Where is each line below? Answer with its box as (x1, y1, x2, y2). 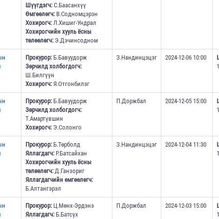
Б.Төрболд (51, 141, 80, 149)
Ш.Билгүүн (25, 71, 54, 79)
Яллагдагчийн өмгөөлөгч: (25, 176, 93, 184)
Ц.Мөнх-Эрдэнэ (51, 202, 94, 210)
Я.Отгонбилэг (51, 80, 89, 88)
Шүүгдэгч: (25, 1, 52, 9)
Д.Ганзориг (53, 167, 85, 175)
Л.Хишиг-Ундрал (51, 19, 96, 27)
